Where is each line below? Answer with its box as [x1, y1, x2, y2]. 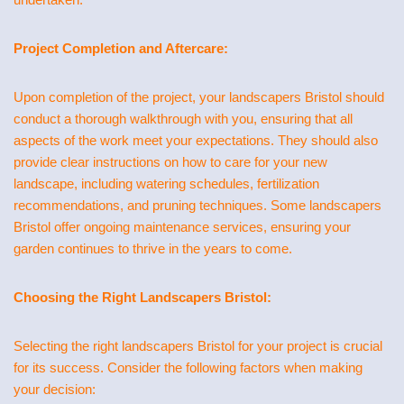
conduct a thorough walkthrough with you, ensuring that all [14, 111, 353, 126]
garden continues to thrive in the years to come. [14, 241, 292, 256]
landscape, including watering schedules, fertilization [14, 176, 319, 191]
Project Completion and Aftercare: [14, 41, 228, 56]
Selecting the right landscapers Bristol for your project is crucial [14, 338, 382, 353]
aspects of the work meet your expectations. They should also [14, 133, 378, 148]
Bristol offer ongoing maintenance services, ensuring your [14, 219, 351, 234]
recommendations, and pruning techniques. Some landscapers [14, 197, 381, 213]
